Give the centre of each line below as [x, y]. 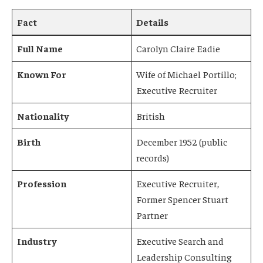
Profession [42, 183]
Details [153, 21]
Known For [42, 74]
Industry [37, 240]
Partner [152, 215]
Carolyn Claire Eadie [178, 48]
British [151, 115]
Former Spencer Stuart [183, 199]
